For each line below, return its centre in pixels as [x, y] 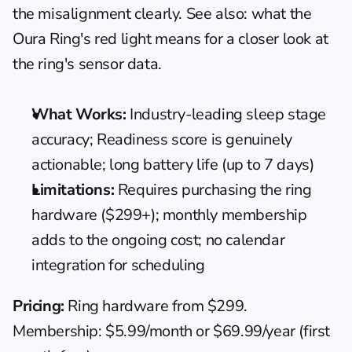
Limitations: [73, 189]
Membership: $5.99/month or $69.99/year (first [172, 331]
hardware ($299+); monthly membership [169, 214]
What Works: [79, 114]
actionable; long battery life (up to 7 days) [173, 164]
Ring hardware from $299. [156, 306]
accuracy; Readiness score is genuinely [162, 139]
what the [281, 13]
